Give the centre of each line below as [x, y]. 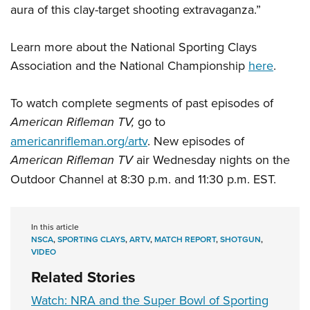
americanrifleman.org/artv [79, 141]
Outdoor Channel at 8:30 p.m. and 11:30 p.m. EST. [143, 179]
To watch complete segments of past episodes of [142, 103]
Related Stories [83, 277]
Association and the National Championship [129, 66]
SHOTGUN [240, 239]
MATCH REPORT [185, 239]
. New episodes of [196, 141]
